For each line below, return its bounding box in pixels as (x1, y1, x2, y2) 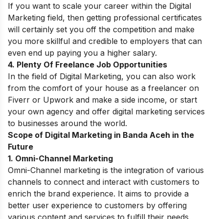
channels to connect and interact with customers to (8, 177, 199, 187)
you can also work (126, 71, 196, 81)
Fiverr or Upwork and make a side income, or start (8, 95, 197, 105)
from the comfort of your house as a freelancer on (8, 83, 199, 93)
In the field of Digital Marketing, (8, 71, 124, 81)
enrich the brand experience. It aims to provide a (8, 189, 189, 198)
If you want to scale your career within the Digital (8, 1, 191, 11)
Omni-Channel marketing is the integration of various (8, 165, 204, 175)
